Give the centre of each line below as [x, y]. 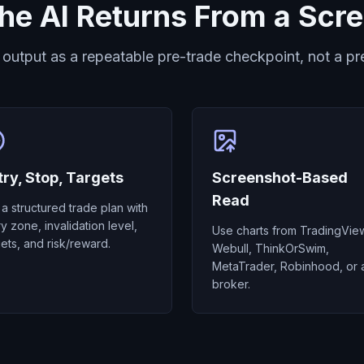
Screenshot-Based [280, 178]
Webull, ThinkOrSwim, [271, 248]
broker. [231, 284]
